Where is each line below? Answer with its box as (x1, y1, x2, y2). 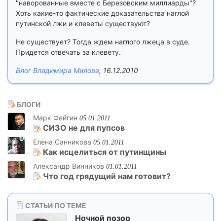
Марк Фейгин (33, 113, 77, 122)
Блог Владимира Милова (16, 66, 99, 74)
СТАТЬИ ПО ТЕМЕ (24, 201, 86, 210)
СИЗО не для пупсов (41, 123, 125, 133)
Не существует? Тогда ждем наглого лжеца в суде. (16, 37, 190, 46)
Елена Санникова (33, 138, 91, 146)
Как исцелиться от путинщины (41, 147, 166, 157)
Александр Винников (33, 162, 104, 170)
